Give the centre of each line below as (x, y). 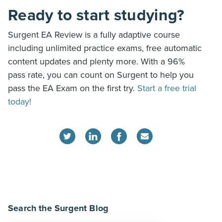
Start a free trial (167, 88)
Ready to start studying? (96, 16)
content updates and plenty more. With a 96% (96, 62)
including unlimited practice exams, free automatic (105, 48)
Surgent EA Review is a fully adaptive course (94, 35)
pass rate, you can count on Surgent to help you (101, 75)
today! (20, 102)
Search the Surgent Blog (58, 208)
